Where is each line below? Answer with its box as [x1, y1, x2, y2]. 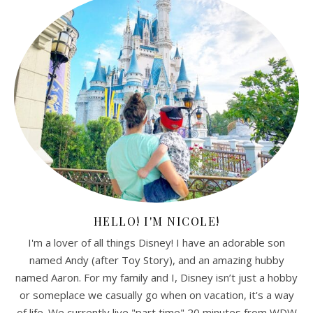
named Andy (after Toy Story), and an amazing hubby [29, 252, 284, 267]
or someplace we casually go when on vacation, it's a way [19, 287, 294, 302]
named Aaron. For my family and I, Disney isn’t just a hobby [15, 270, 298, 284]
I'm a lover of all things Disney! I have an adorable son [28, 235, 285, 249]
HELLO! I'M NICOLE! [93, 213, 220, 228]
